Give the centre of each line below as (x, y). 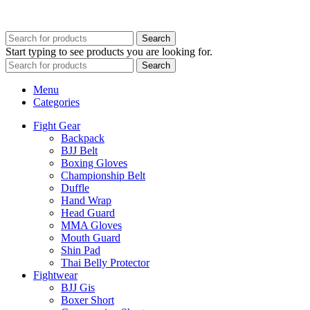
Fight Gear (57, 126)
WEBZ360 (95, 14)
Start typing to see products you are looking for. (109, 52)
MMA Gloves (91, 226)
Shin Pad (81, 250)
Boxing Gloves (94, 163)
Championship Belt (103, 176)
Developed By (36, 14)
